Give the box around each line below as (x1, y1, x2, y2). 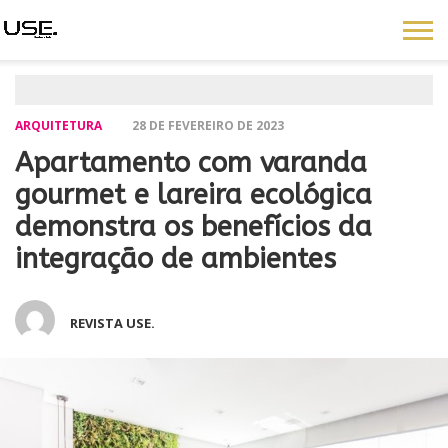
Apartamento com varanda (15, 147, 367, 179)
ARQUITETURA (15, 117, 102, 134)
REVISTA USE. (70, 314, 155, 332)
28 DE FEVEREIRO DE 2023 (132, 117, 284, 134)
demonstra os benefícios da (15, 211, 372, 243)
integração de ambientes (15, 243, 336, 275)
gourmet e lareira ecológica (15, 179, 372, 211)
